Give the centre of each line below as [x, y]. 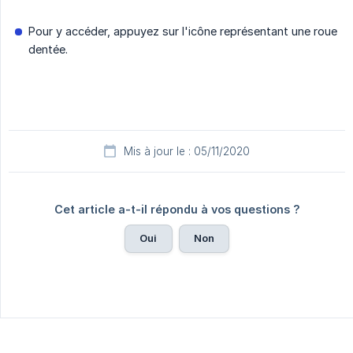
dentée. [50, 50]
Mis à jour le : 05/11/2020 [187, 152]
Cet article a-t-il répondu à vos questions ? [177, 210]
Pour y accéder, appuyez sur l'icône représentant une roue [183, 32]
